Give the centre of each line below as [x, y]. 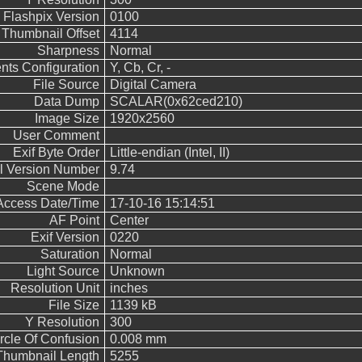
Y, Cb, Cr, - [140, 67]
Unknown [137, 271]
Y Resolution [62, 322]
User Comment [56, 135]
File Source [66, 84]
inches [128, 288]
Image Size [67, 118]
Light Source [63, 271]
